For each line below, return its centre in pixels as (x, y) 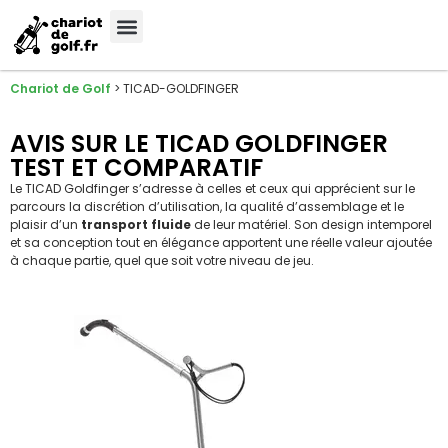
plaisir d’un (45, 225)
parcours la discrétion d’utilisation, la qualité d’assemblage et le (207, 207)
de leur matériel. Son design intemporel (311, 225)
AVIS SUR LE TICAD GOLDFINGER (199, 144)
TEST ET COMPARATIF (136, 168)
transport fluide (136, 225)
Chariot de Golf (60, 88)
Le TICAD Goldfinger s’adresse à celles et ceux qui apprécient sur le (212, 189)
